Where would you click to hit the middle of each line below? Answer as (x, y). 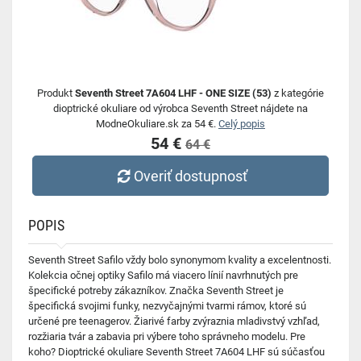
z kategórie (298, 93)
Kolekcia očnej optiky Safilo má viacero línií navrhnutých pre (163, 275)
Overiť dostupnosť (191, 176)
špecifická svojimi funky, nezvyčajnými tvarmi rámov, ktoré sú (167, 306)
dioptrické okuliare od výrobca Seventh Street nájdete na (180, 108)
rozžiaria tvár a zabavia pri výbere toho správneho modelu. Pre (167, 336)
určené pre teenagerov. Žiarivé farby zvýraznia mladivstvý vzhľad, (174, 321)
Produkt (56, 93)
